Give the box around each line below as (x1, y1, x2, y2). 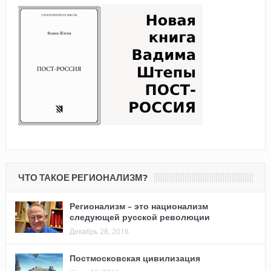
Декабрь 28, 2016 (69, 226, 129, 236)
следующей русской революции (69, 211, 210, 223)
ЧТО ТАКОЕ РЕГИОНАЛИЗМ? (18, 172, 148, 183)
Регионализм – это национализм (69, 200, 208, 212)
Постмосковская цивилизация (69, 252, 200, 264)
